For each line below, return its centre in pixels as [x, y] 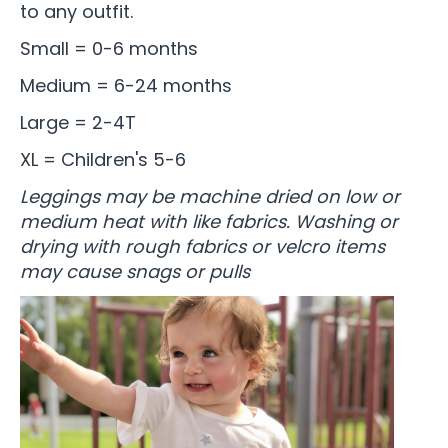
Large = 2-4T [78, 122]
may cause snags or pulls [135, 271]
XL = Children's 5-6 [103, 159]
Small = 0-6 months [109, 48]
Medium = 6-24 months [126, 85]
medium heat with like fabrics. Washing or [209, 221]
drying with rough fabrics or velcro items [202, 246]
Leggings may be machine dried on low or [210, 196]
